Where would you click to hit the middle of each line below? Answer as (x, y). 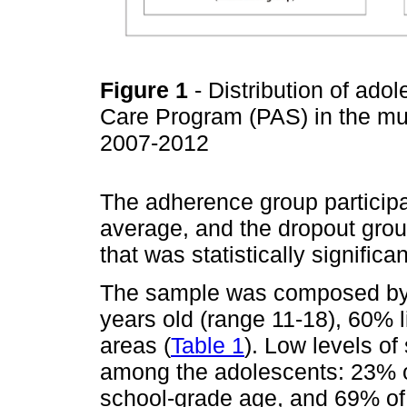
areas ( (135, 346)
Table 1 (208, 346)
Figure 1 (147, 89)
